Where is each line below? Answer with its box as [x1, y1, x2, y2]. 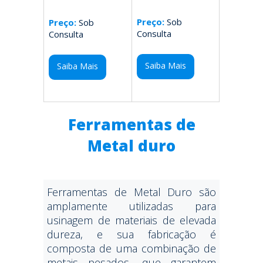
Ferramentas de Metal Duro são [47, 185, 216, 199]
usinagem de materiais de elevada [47, 213, 216, 227]
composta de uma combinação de [47, 241, 216, 255]
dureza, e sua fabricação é [47, 227, 216, 241]
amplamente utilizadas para [47, 199, 216, 213]
